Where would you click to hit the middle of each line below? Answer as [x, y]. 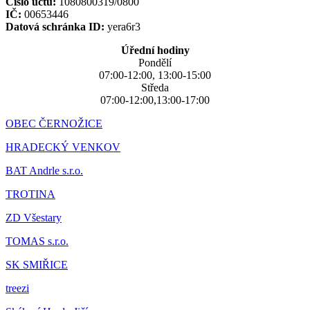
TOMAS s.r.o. [37, 241]
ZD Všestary [34, 217]
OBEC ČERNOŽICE [54, 123]
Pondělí [155, 62]
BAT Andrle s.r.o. [44, 170]
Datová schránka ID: [55, 26]
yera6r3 [122, 26]
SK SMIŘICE [37, 264]
